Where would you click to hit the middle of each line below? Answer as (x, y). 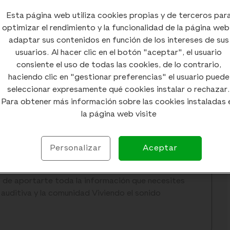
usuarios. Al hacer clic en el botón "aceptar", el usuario (119, 53)
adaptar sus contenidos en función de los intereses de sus (119, 41)
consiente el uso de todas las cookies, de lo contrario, (119, 65)
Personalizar (76, 149)
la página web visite (119, 115)
